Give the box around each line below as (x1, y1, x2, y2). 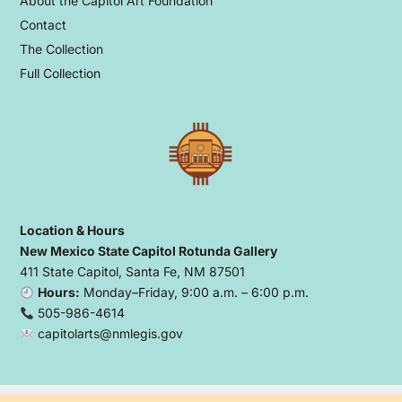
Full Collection (19, 66, 100, 82)
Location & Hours (19, 223, 125, 239)
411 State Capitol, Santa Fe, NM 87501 (19, 264, 245, 280)
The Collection (19, 41, 103, 57)
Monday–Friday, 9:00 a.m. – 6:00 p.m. (79, 284, 309, 301)
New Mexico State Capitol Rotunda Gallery (19, 243, 277, 259)
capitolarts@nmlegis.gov (33, 326, 183, 342)
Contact (19, 17, 66, 33)
